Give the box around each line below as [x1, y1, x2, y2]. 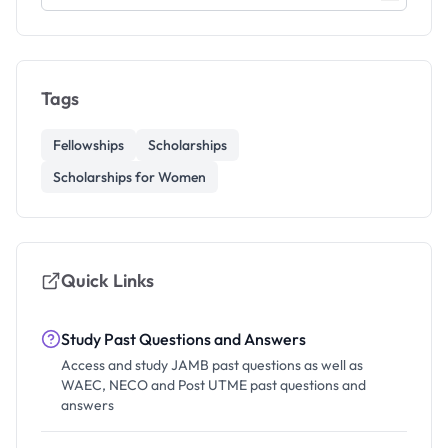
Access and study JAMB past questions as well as [61, 356, 363, 374]
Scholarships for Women [53, 168, 206, 186]
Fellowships [53, 136, 124, 154]
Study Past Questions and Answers [61, 329, 306, 349]
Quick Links [61, 269, 154, 292]
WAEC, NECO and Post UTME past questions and [61, 376, 366, 394]
